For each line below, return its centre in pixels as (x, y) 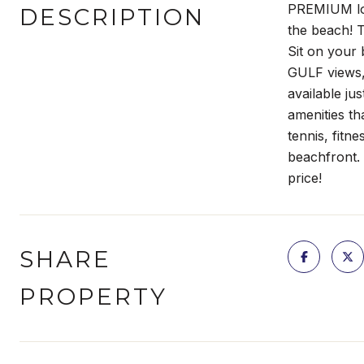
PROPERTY (93, 297)
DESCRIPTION (112, 17)
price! (305, 178)
